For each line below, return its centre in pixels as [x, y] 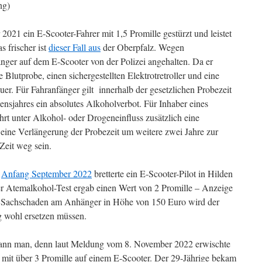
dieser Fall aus [75, 47]
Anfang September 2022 [46, 173]
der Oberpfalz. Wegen [142, 47]
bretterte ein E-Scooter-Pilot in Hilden [162, 173]
